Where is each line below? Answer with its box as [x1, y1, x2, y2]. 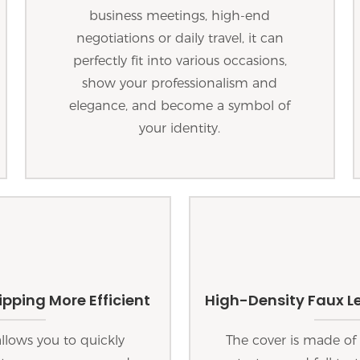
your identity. [139, 120, 221, 136]
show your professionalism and [82, 75, 278, 91]
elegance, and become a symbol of [69, 97, 291, 113]
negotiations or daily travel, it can [76, 30, 284, 46]
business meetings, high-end [89, 7, 271, 23]
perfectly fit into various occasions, [72, 52, 287, 68]
